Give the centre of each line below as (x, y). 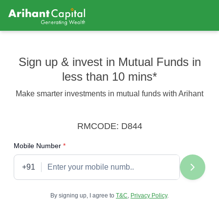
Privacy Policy (149, 196)
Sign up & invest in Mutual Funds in (109, 62)
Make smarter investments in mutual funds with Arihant (109, 94)
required (78, 145)
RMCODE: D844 (109, 126)
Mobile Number (38, 146)
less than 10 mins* (109, 77)
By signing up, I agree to (82, 196)
